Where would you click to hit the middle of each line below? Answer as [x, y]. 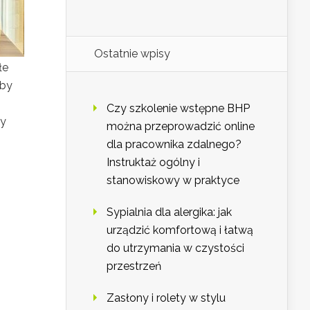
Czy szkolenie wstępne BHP [178, 109]
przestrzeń [134, 266]
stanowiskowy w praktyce [173, 181]
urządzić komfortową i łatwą [180, 230]
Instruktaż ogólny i [153, 163]
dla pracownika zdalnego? [174, 145]
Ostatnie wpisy [132, 54]
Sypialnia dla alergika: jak [169, 212]
